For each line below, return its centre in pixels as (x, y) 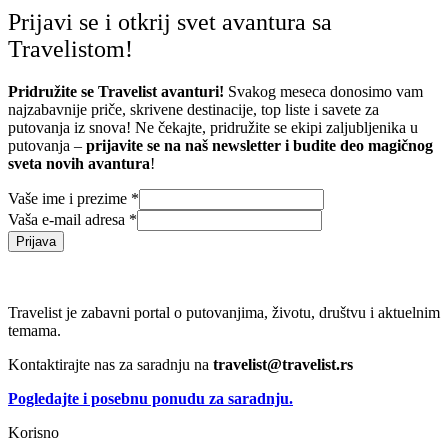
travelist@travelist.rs (283, 364)
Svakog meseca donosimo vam (323, 91)
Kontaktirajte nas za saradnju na (110, 364)
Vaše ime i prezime (69, 198)
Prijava (36, 241)
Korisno (33, 432)
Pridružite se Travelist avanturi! (116, 91)
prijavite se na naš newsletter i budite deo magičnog (259, 145)
